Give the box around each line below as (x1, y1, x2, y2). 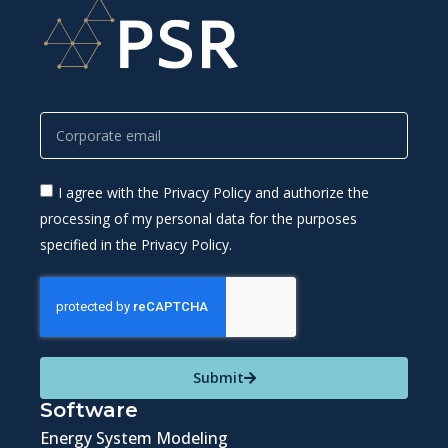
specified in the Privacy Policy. (40, 235, 232, 255)
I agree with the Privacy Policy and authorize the (58, 183, 369, 203)
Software (40, 398, 138, 423)
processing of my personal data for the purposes (40, 209, 357, 229)
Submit (192, 368, 244, 388)
